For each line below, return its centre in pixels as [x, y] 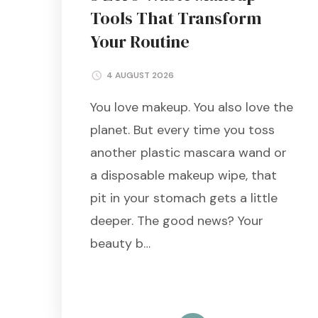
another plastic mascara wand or [188, 152]
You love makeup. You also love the [192, 107]
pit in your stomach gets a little [184, 198]
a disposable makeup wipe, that [183, 175]
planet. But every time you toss [182, 130]
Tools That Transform [176, 18]
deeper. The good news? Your [177, 220]
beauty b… [120, 243]
